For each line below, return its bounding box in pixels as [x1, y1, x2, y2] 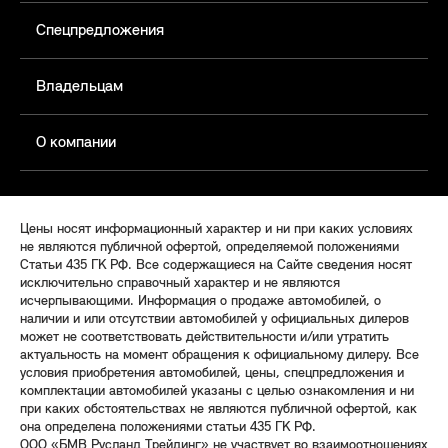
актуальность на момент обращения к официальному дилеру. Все [20, 348, 419, 363]
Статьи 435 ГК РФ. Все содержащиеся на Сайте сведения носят [20, 258, 412, 273]
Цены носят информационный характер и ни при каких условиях [20, 222, 413, 237]
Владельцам [36, 79, 123, 95]
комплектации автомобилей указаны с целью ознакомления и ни [20, 384, 414, 399]
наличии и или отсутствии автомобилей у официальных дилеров [20, 312, 409, 327]
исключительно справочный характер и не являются [20, 276, 340, 291]
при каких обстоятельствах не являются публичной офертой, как [20, 402, 417, 417]
